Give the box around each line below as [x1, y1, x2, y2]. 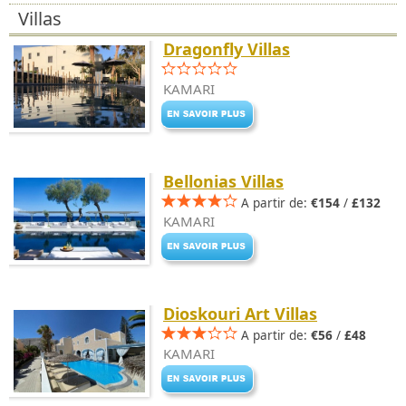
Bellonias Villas [163, 170, 284, 192]
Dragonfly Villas [163, 38, 290, 60]
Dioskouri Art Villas [163, 303, 317, 324]
